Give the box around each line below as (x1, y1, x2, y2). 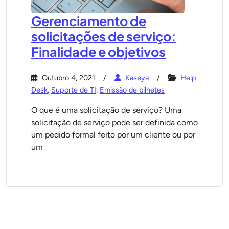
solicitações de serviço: (31, 28, 176, 44)
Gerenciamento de (31, 13, 146, 29)
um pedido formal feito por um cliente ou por (31, 130, 195, 140)
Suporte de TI (51, 85, 96, 95)
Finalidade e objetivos (31, 43, 166, 60)
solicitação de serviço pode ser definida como (31, 118, 198, 127)
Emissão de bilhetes (100, 85, 165, 95)
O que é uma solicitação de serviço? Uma (31, 105, 181, 115)
